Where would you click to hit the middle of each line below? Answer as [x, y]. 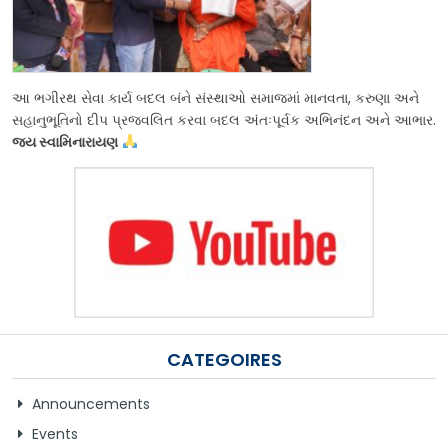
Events [55, 433]
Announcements [91, 403]
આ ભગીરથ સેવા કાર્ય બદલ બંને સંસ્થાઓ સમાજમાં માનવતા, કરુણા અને [215, 97]
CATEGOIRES [224, 359]
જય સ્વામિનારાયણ [65, 141]
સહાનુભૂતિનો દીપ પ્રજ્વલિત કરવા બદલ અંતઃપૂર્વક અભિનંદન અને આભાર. [224, 119]
